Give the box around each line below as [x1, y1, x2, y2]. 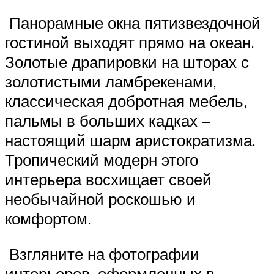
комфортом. [5, 209, 91, 229]
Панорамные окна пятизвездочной [5, 13, 261, 33]
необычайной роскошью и [5, 189, 196, 209]
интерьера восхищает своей [5, 169, 212, 190]
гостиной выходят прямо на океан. [5, 32, 254, 53]
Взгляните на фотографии [5, 243, 199, 264]
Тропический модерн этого [5, 150, 198, 170]
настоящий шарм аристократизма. [5, 130, 256, 150]
